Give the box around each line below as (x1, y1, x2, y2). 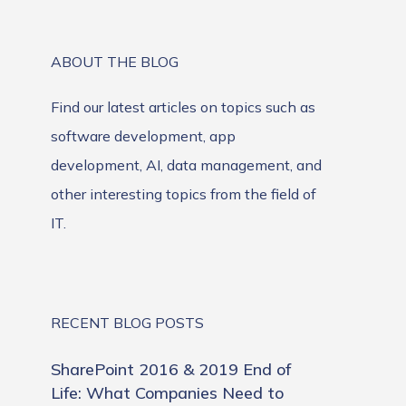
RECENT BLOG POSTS (51, 314, 204, 332)
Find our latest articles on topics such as (51, 98, 315, 116)
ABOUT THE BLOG (51, 53, 179, 71)
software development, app (51, 127, 236, 145)
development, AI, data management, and (51, 156, 322, 174)
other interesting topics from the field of (51, 185, 316, 203)
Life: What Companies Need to (51, 382, 284, 403)
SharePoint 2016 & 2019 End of (51, 359, 291, 380)
